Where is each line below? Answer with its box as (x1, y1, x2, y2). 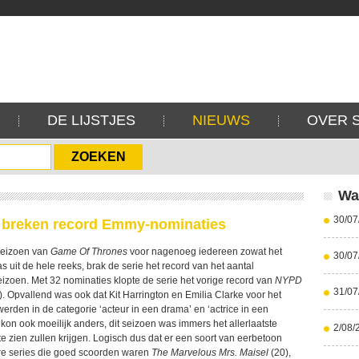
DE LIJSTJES (47, 112, 135, 128)
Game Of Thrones (48, 246, 127, 257)
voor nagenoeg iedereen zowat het (127, 246, 282, 257)
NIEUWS (192, 112, 250, 128)
